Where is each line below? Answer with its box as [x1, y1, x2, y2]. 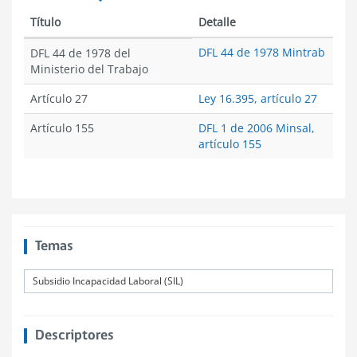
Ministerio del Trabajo [30, 61, 148, 76]
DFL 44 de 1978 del [30, 45, 131, 61]
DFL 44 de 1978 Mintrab [198, 45, 325, 60]
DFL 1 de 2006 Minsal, [198, 120, 315, 135]
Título [30, 14, 61, 29]
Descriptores [34, 328, 114, 343]
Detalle [198, 14, 236, 29]
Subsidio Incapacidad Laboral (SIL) [33, 274, 183, 288]
